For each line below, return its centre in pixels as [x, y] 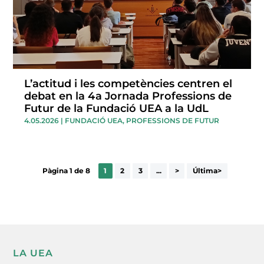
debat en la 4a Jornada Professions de [128, 96]
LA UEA [33, 253]
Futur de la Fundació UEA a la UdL [117, 108]
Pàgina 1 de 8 [66, 171]
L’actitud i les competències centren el [128, 83]
